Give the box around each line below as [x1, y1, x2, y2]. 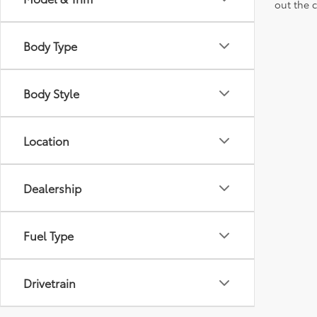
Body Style [23, 85, 79, 101]
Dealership [23, 180, 81, 196]
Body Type [23, 38, 77, 54]
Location [23, 132, 69, 149]
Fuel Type [23, 227, 74, 243]
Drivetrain [23, 275, 76, 291]
